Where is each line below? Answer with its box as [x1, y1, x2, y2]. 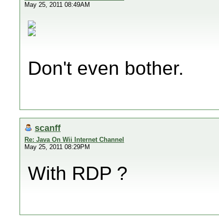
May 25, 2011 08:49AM [24, 1, 90, 8]
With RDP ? [28, 163, 128, 184]
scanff [35, 123, 61, 133]
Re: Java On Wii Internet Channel [24, 136, 124, 143]
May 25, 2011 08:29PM [24, 143, 90, 151]
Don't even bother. [28, 58, 184, 79]
